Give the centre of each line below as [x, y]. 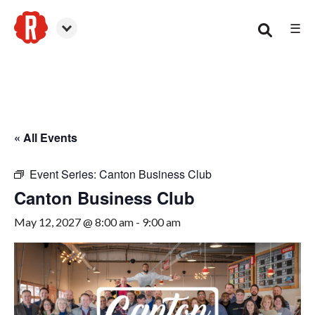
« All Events [46, 137]
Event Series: [64, 174]
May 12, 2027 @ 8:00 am [74, 222]
